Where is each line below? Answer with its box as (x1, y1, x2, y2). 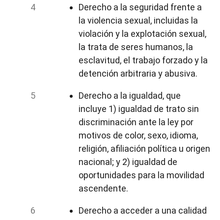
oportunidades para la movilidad (79, 169, 204, 180)
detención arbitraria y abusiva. (79, 68, 197, 79)
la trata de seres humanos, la (79, 41, 193, 52)
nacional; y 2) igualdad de (79, 156, 177, 167)
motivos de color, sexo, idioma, (79, 130, 198, 140)
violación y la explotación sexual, (79, 28, 206, 39)
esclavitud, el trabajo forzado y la (79, 55, 208, 65)
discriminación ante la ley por (79, 116, 193, 127)
